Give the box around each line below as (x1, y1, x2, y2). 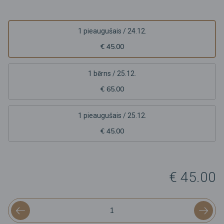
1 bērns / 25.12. (88, 69, 136, 77)
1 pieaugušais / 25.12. (77, 111, 146, 119)
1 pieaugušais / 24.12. (77, 26, 146, 35)
